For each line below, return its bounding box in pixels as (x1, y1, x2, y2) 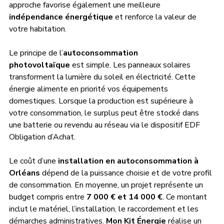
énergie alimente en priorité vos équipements (9, 83, 170, 94)
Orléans (9, 167, 40, 178)
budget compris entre (9, 191, 86, 202)
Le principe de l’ (9, 47, 63, 58)
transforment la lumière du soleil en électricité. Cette (9, 71, 197, 82)
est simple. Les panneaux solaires (70, 59, 192, 70)
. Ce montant (162, 191, 209, 202)
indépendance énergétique (9, 11, 113, 22)
